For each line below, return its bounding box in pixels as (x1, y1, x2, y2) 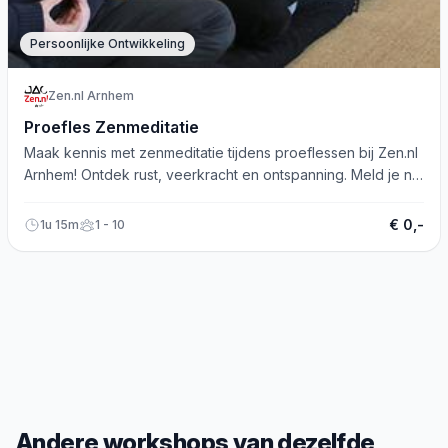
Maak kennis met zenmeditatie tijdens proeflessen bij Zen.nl (24, 144, 418, 161)
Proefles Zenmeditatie (24, 117, 199, 137)
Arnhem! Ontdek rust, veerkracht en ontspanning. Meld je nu (24, 166, 420, 183)
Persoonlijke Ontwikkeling (30, 36, 185, 51)
